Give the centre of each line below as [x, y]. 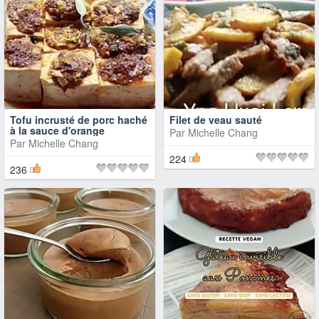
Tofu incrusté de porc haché [79, 120]
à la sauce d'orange [57, 130]
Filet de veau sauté [216, 120]
